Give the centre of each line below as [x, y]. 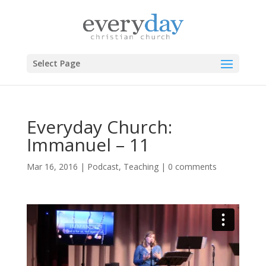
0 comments [192, 167]
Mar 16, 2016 [52, 167]
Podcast [103, 167]
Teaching [141, 167]
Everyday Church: [99, 127]
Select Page [56, 64]
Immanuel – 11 [88, 145]
